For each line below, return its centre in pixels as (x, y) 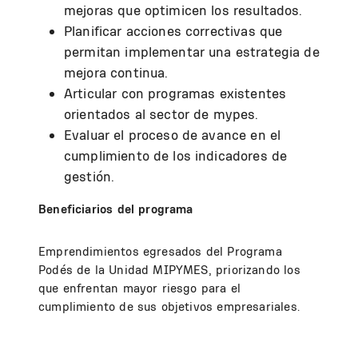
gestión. (89, 176)
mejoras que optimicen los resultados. (183, 10)
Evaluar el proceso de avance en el (173, 135)
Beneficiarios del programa (116, 209)
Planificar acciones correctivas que (173, 31)
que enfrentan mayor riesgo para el (140, 288)
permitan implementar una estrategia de (192, 52)
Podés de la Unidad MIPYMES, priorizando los (169, 270)
